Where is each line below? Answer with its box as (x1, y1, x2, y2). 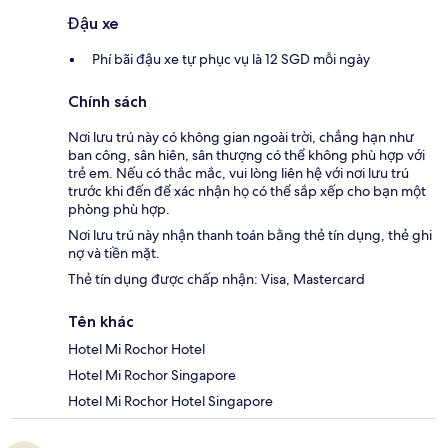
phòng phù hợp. (68, 200, 170, 219)
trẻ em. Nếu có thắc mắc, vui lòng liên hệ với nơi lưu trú (68, 164, 409, 183)
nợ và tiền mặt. (68, 244, 160, 263)
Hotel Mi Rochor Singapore (68, 366, 236, 385)
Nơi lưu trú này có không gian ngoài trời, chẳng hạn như (68, 128, 414, 147)
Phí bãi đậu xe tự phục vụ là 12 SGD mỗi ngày (92, 50, 370, 69)
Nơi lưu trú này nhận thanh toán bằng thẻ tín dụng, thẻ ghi (68, 226, 432, 245)
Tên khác (68, 312, 134, 332)
